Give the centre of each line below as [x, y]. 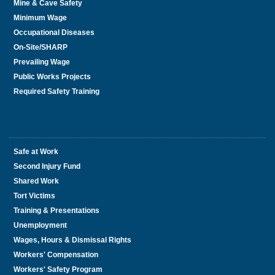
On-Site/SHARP [41, 47]
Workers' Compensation [56, 255]
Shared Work [36, 181]
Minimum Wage [40, 18]
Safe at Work [36, 152]
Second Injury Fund [47, 166]
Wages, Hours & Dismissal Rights [72, 240]
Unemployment [40, 225]
